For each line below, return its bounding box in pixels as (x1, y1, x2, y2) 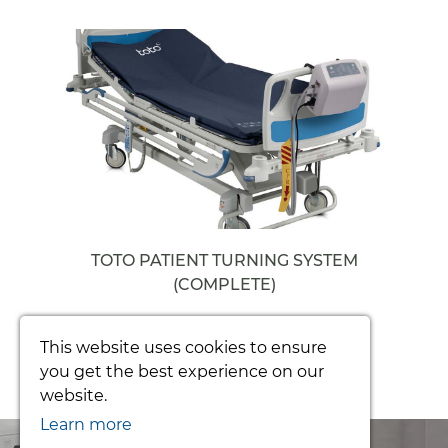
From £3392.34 (145, 314, 303, 339)
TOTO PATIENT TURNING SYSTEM (90, 250, 358, 270)
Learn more (40, 415, 132, 434)
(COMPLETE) (172, 274, 276, 294)
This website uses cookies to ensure (40, 338, 327, 357)
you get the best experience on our (40, 362, 324, 381)
